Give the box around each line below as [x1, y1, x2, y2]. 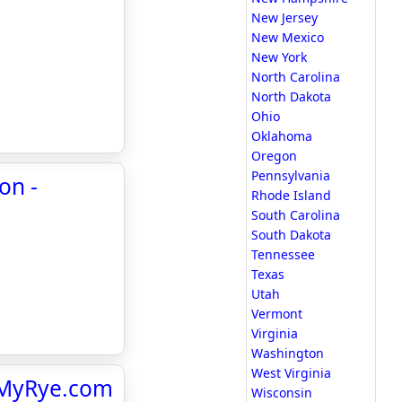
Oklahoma [251, 127, 312, 144]
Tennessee [251, 246, 315, 263]
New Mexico [251, 29, 324, 46]
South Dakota [251, 226, 331, 243]
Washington [251, 345, 324, 362]
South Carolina [251, 206, 340, 223]
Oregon [251, 147, 297, 164]
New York [251, 48, 307, 66]
